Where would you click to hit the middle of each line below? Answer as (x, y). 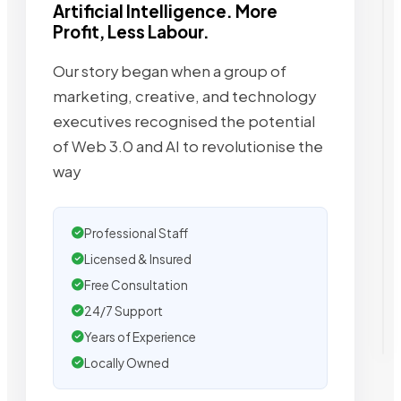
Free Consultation (136, 286)
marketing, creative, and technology (184, 97)
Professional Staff (136, 234)
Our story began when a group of (170, 72)
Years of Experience (140, 337)
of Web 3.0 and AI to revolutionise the (188, 147)
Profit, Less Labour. (131, 32)
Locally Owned (127, 363)
